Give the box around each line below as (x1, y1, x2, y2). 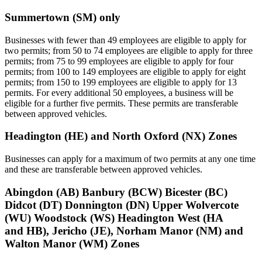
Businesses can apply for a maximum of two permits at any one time (5, 153, 256, 164)
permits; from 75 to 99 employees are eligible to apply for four (5, 56, 233, 66)
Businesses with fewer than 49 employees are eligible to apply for (5, 35, 246, 45)
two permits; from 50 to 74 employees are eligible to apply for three (5, 45, 253, 56)
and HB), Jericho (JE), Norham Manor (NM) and (5, 224, 243, 237)
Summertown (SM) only (5, 11, 120, 23)
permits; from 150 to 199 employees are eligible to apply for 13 (5, 77, 237, 87)
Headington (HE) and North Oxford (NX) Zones (5, 130, 237, 143)
